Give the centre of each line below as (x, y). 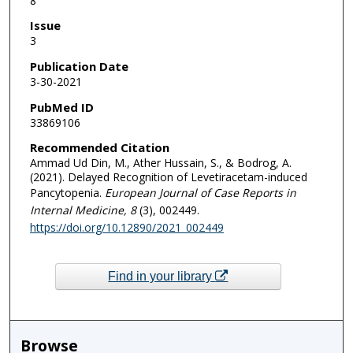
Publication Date (79, 66)
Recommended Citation (99, 148)
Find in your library (162, 277)
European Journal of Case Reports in (199, 193)
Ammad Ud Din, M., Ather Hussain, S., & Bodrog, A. (160, 163)
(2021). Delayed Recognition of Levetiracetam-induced (168, 177)
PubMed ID (61, 107)
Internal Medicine (76, 210)
